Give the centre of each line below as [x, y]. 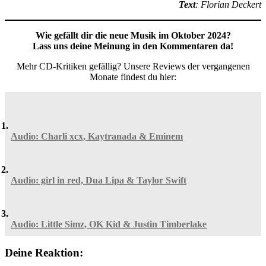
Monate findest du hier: [133, 77]
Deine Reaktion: [44, 253]
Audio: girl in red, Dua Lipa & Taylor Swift [99, 180]
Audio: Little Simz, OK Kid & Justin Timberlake [109, 224]
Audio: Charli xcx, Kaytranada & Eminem [97, 136]
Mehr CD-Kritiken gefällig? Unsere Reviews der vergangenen [133, 66]
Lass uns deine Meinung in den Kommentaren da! [133, 46]
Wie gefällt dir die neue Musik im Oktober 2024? [133, 35]
